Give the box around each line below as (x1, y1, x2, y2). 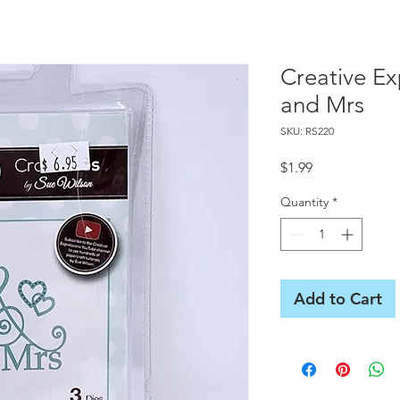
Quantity (280, 194, 329, 210)
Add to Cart (294, 288, 382, 309)
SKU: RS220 (280, 124, 334, 137)
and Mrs (280, 91, 364, 119)
